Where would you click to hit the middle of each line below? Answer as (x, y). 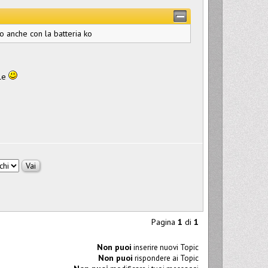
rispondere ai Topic (166, 258)
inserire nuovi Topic (165, 247)
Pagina (165, 222)
